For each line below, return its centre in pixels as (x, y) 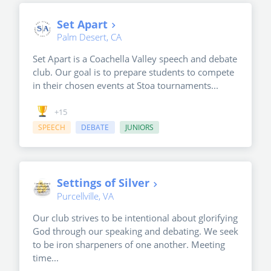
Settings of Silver (103, 183)
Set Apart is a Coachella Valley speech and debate (135, 58)
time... (46, 257)
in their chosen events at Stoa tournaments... (126, 85)
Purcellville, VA (85, 196)
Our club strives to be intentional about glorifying (135, 217)
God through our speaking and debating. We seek (135, 231)
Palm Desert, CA (89, 37)
